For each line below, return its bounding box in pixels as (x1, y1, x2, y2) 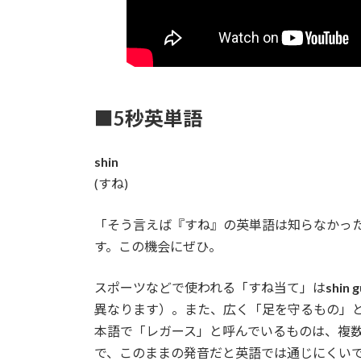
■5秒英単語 (94, 106, 202, 131)
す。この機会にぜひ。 (94, 239, 222, 255)
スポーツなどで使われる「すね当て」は (94, 280, 326, 296)
